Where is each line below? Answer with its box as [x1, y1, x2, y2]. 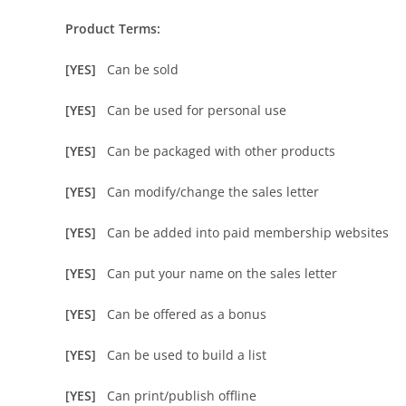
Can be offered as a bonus [107, 305, 266, 323]
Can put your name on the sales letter [107, 265, 337, 282]
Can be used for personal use [107, 101, 286, 119]
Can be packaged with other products [107, 142, 335, 159]
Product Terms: [65, 20, 160, 37]
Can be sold [107, 61, 179, 78]
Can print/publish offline [107, 387, 256, 404]
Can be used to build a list [107, 346, 266, 363]
